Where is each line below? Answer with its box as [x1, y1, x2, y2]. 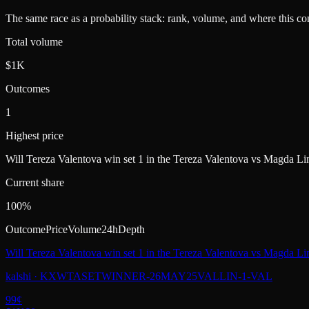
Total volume [6, 36, 63, 48]
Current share [6, 177, 64, 189]
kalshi [6, 270, 31, 283]
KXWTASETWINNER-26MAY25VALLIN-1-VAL [40, 270, 272, 283]
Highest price [6, 130, 63, 142]
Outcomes [6, 83, 50, 95]
